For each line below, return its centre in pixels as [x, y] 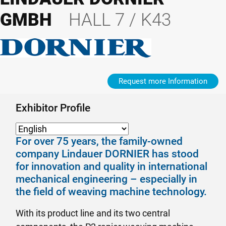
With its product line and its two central [93, 213]
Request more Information [163, 81]
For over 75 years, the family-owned [99, 141]
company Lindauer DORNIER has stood [107, 154]
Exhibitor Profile [53, 108]
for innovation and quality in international [111, 166]
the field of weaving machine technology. [111, 192]
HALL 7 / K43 [120, 20]
